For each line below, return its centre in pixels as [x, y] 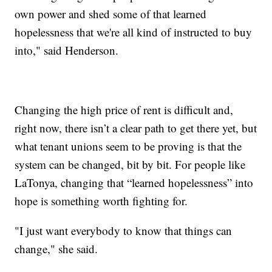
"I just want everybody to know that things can [124, 230]
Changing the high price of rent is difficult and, [124, 109]
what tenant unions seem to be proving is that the [128, 146]
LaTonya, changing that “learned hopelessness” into [134, 182]
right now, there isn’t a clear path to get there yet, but [136, 127]
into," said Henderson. [67, 50]
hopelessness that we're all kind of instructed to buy [134, 32]
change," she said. [56, 248]
